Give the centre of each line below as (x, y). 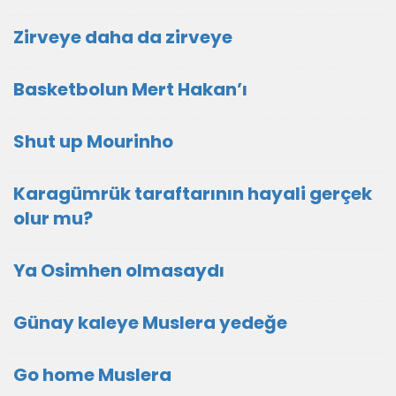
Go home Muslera (92, 375)
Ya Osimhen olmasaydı (119, 270)
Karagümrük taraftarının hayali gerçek (193, 194)
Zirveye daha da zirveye (123, 37)
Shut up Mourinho (93, 141)
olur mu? (53, 218)
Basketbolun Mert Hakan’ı (130, 89)
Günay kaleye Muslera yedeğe (150, 323)
